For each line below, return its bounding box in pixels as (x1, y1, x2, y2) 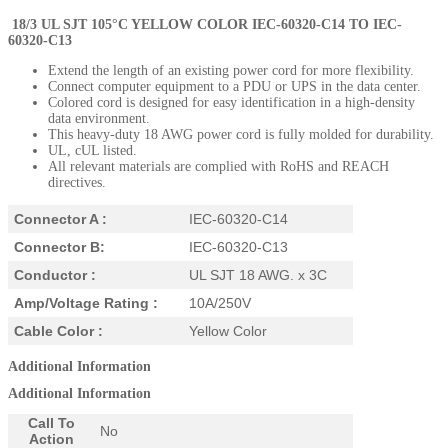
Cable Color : (14, 322, 103, 339)
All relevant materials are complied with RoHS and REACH (48, 158, 389, 174)
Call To (27, 415, 75, 432)
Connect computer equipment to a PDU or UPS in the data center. (48, 78, 421, 94)
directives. (48, 174, 106, 190)
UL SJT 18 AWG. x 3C (189, 266, 327, 283)
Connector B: (14, 238, 105, 255)
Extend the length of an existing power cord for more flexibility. (48, 62, 414, 78)
